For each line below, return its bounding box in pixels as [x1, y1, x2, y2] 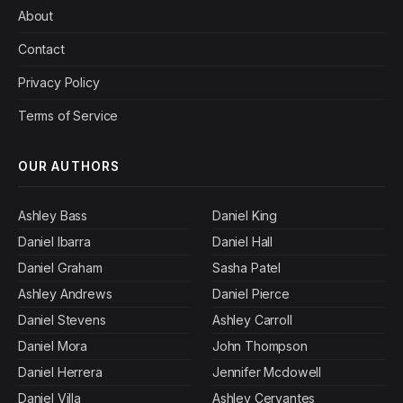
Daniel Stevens [18, 312, 106, 328]
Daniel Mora [18, 338, 88, 354]
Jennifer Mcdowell [212, 364, 321, 381]
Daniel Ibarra [18, 234, 91, 250]
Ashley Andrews [18, 286, 112, 302]
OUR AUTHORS [18, 159, 120, 175]
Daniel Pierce [212, 286, 290, 302]
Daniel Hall [212, 234, 273, 250]
